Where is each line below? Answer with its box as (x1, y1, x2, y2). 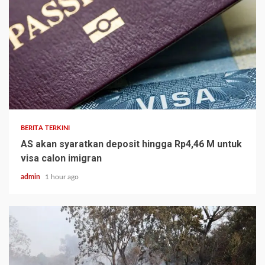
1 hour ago (45, 173, 79, 180)
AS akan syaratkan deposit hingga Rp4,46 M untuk (21, 138, 242, 150)
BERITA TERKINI (21, 124, 70, 131)
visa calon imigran (21, 152, 102, 164)
